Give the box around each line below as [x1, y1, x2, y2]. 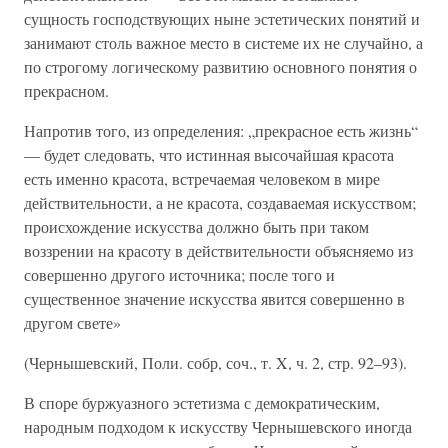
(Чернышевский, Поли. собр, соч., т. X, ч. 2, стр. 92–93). [24, 352, 407, 373]
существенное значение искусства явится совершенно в [24, 288, 405, 309]
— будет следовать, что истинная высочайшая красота [24, 144, 394, 165]
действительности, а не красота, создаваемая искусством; [24, 192, 416, 213]
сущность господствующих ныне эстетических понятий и [24, 8, 420, 29]
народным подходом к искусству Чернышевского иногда [24, 416, 412, 437]
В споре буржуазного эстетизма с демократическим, [24, 392, 380, 413]
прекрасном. [24, 80, 109, 101]
